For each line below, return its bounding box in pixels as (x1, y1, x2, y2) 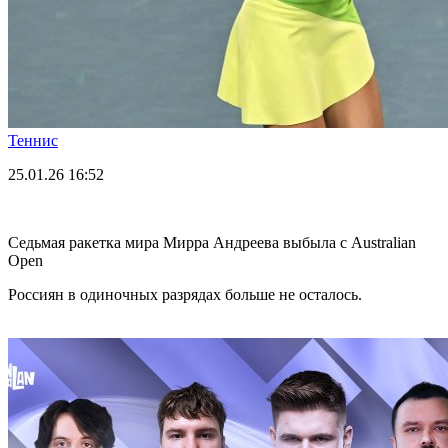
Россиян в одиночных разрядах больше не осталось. (8, 285, 362, 303)
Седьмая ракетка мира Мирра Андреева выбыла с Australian (8, 233, 416, 251)
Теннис (8, 131, 58, 149)
